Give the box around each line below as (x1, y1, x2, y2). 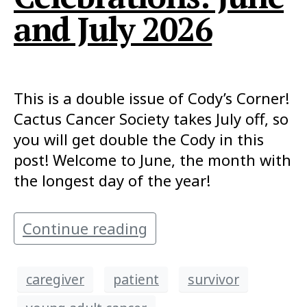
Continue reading (23, 218, 147, 239)
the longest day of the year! (14, 170, 210, 191)
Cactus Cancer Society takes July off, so (14, 108, 288, 130)
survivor (188, 269, 239, 288)
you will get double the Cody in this (14, 129, 264, 150)
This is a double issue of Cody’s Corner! (14, 88, 289, 109)
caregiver (26, 269, 84, 288)
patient (113, 269, 159, 288)
